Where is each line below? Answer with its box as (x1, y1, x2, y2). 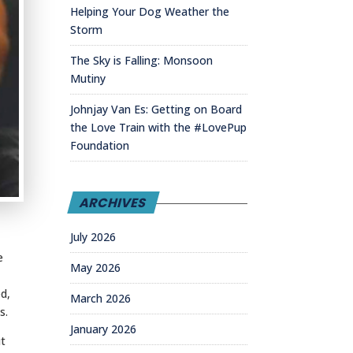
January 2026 (70, 321, 137, 336)
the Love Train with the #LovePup (70, 119, 247, 135)
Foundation (70, 137, 130, 153)
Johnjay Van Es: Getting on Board (70, 101, 243, 117)
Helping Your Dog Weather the (70, 3, 230, 19)
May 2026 (70, 259, 121, 275)
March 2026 (70, 290, 132, 306)
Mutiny (70, 70, 106, 86)
